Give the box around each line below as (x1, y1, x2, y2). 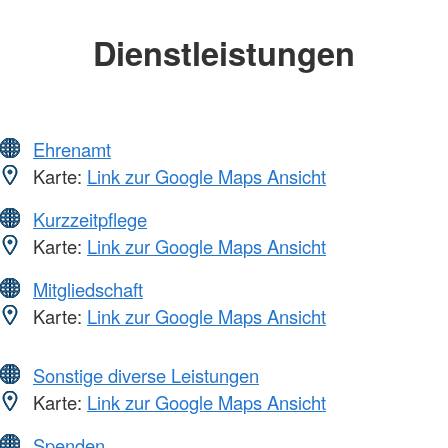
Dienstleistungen (93, 28, 355, 76)
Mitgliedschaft (33, 276, 143, 303)
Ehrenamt (33, 136, 111, 163)
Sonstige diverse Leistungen (33, 362, 259, 389)
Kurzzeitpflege (33, 206, 147, 233)
